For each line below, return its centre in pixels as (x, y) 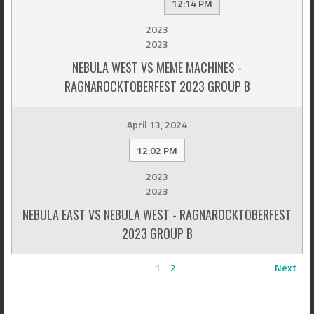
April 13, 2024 (157, 125)
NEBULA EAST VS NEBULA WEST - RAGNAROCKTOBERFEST (157, 215)
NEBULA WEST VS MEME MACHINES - (157, 68)
